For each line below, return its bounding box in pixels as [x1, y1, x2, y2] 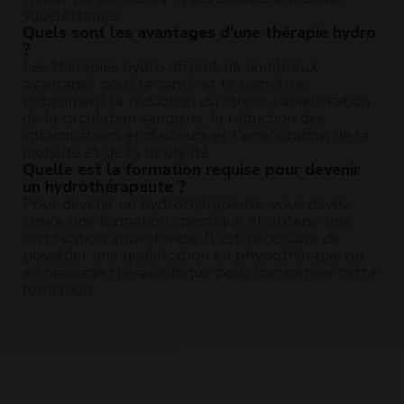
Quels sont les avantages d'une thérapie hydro [23, 21, 376, 43]
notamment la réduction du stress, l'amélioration [23, 89, 370, 112]
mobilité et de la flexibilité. [23, 141, 212, 163]
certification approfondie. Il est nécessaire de [23, 226, 340, 249]
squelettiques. [23, 4, 123, 26]
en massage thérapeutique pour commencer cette [23, 261, 377, 283]
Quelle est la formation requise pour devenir [23, 158, 360, 180]
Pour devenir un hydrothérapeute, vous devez [23, 192, 349, 215]
